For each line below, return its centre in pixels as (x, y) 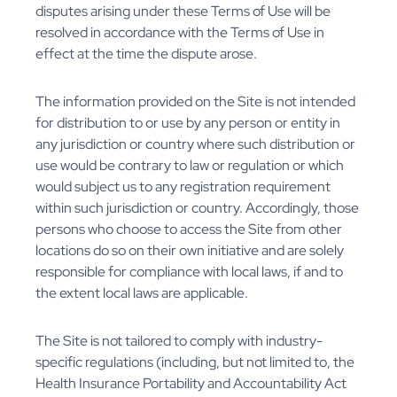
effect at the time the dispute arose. (146, 54)
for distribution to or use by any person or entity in (188, 123)
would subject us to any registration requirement (183, 187)
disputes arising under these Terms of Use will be (183, 12)
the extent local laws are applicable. (142, 293)
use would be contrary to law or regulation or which (190, 166)
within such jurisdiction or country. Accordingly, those (197, 208)
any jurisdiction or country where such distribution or (195, 144)
